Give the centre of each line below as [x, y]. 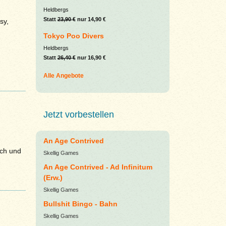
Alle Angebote [63, 76]
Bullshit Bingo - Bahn [80, 204]
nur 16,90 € [91, 58]
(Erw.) [53, 178]
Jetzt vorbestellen [78, 115]
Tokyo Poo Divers [73, 36]
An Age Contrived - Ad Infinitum [98, 167]
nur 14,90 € [91, 19]
